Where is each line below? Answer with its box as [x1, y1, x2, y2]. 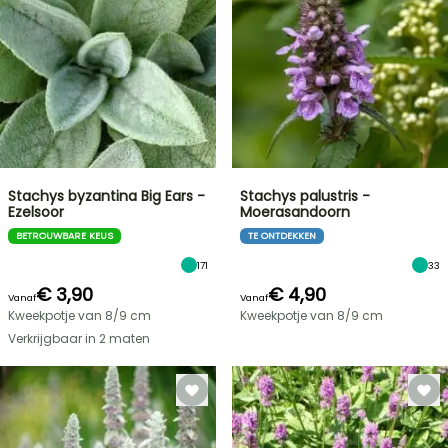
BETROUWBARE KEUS [16, 229, 113, 242]
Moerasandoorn [240, 202, 350, 222]
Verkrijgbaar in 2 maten [8, 330, 150, 347]
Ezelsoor [8, 202, 64, 222]
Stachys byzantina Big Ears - [8, 186, 205, 206]
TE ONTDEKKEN [248, 229, 316, 242]
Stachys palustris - [240, 186, 370, 206]
